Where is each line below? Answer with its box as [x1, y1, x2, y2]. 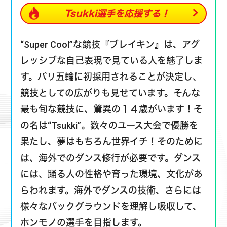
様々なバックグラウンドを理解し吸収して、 [20, 175, 202, 186]
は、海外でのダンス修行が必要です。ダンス [20, 126, 201, 137]
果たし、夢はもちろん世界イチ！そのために [20, 110, 203, 121]
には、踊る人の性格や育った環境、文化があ [20, 142, 203, 154]
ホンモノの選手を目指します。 [20, 191, 147, 202]
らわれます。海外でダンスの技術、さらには [20, 159, 202, 170]
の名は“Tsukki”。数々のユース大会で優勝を [20, 94, 199, 105]
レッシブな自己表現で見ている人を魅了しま [20, 29, 203, 40]
